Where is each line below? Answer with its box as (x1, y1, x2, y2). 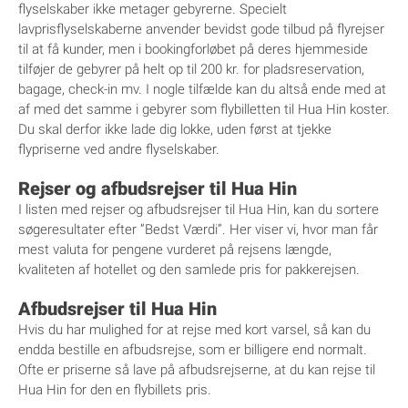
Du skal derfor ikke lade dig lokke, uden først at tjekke (18, 121, 331, 138)
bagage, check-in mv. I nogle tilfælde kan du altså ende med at (18, 81, 386, 98)
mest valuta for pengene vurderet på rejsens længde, (18, 241, 331, 259)
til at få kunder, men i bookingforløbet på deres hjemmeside (18, 41, 368, 58)
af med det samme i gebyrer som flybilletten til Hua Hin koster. (18, 101, 390, 118)
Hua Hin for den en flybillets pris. (18, 382, 211, 399)
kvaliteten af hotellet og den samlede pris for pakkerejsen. (18, 261, 360, 279)
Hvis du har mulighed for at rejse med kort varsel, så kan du (18, 321, 371, 339)
